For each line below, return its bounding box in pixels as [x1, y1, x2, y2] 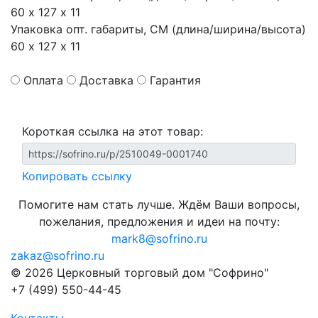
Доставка [79, 73, 133, 87]
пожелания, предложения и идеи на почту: [38, 214, 280, 229]
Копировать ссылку [22, 169, 132, 183]
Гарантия [150, 73, 201, 87]
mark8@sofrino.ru [111, 231, 207, 246]
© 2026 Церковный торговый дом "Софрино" [11, 265, 268, 280]
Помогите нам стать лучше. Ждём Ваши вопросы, [18, 197, 300, 212]
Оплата [23, 73, 63, 87]
